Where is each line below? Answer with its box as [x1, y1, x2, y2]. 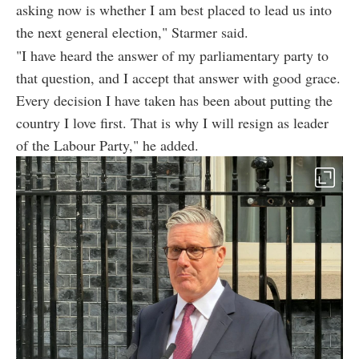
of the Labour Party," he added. [16, 135, 199, 155]
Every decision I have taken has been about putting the [16, 90, 333, 110]
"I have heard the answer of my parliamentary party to [16, 45, 329, 65]
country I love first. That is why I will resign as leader [16, 112, 329, 132]
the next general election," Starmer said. [16, 22, 248, 42]
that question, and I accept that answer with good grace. [16, 67, 341, 87]
